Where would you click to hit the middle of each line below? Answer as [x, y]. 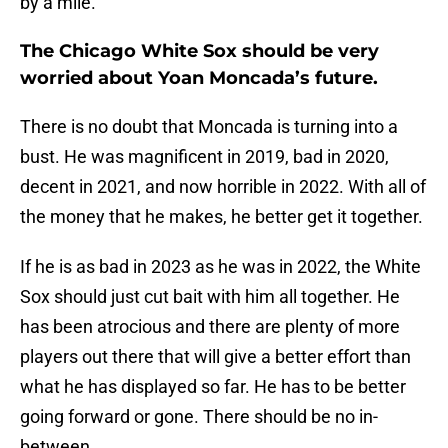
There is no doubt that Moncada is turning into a [209, 127]
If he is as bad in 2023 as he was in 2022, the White [220, 267]
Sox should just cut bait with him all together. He [210, 297]
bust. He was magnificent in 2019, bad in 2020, [204, 157]
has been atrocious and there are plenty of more [210, 327]
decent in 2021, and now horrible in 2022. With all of [223, 187]
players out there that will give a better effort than [215, 357]
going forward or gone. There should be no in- [199, 417]
